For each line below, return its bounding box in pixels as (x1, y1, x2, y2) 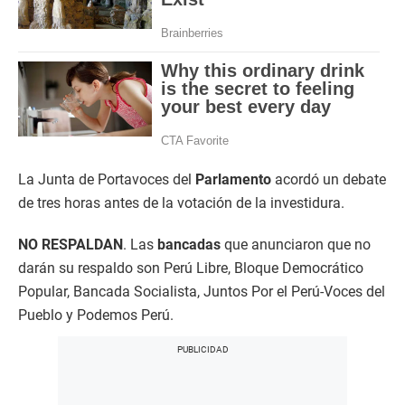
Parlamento (195, 170, 271, 188)
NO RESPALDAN (18, 235, 123, 253)
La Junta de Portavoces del (18, 170, 195, 188)
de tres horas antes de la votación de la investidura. (18, 193, 344, 212)
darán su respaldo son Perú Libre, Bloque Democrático (18, 259, 363, 277)
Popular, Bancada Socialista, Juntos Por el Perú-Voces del (18, 282, 385, 300)
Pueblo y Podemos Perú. (18, 306, 174, 324)
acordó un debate (271, 170, 386, 188)
